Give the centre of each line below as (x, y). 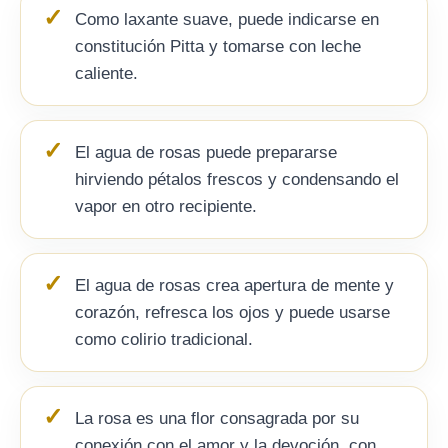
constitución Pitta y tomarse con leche (218, 46)
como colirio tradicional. (164, 339)
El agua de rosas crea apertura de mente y (234, 285)
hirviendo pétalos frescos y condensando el (237, 179)
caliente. (106, 73)
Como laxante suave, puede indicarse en (227, 19)
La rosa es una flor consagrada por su (217, 418)
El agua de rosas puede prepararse (206, 152)
